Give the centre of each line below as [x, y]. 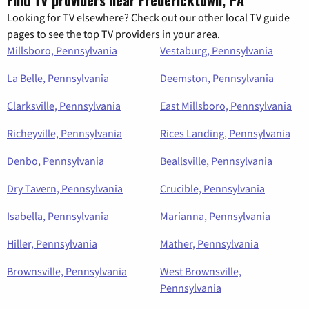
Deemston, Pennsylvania [217, 78]
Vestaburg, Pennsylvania [217, 50]
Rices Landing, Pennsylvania [225, 133]
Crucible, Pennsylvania [212, 188]
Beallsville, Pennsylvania [216, 160]
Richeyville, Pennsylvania [64, 133]
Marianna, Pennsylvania [215, 216]
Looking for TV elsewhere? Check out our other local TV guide [148, 17]
